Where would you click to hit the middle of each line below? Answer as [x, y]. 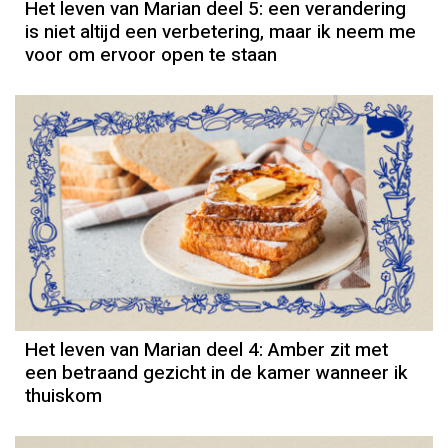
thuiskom [63, 396]
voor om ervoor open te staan [151, 55]
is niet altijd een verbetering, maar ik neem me [220, 32]
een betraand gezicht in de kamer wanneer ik [216, 373]
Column [229, 230]
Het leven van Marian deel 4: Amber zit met [206, 350]
